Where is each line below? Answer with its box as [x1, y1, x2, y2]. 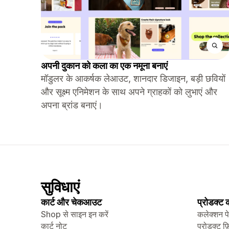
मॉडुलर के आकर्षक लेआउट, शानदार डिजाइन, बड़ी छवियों [41, 73, 225, 84]
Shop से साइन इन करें [41, 209, 108, 219]
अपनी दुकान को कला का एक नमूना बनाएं [41, 60, 168, 71]
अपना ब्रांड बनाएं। [41, 100, 103, 110]
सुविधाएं [41, 178, 80, 196]
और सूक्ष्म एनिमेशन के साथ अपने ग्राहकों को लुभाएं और [41, 86, 217, 97]
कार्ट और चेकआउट [41, 197, 102, 208]
